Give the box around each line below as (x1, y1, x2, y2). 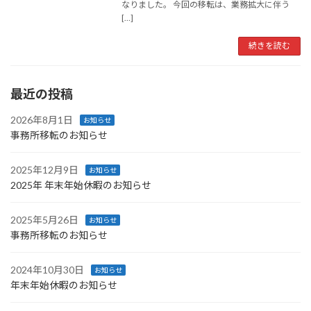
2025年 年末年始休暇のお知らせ (10, 178, 151, 191)
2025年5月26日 (10, 213, 78, 226)
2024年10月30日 (10, 263, 84, 276)
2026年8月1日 (10, 113, 73, 126)
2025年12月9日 (10, 163, 78, 176)
